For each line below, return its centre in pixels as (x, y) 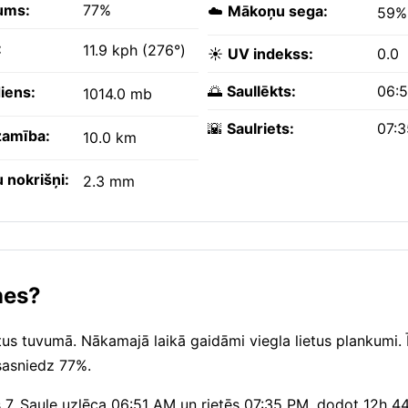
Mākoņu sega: (278, 11)
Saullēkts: (261, 92)
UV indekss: (270, 54)
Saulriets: (260, 129)
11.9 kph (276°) (134, 51)
